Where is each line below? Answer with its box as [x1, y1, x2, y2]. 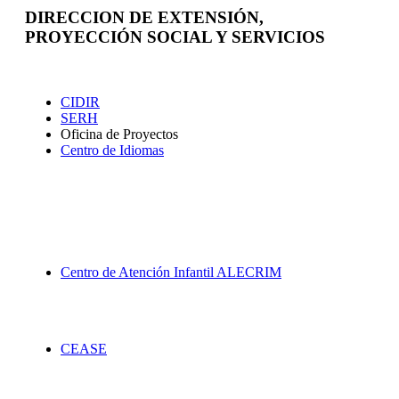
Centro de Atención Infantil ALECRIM [61, 265, 281, 281]
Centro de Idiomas [61, 142, 164, 159]
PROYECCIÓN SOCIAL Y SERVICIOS [25, 28, 325, 47]
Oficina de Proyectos [61, 126, 178, 142]
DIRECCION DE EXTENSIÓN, [25, 8, 264, 28]
